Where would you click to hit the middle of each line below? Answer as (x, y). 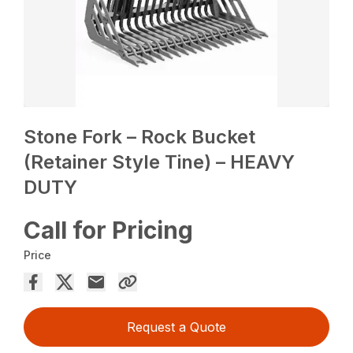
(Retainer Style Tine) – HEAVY (160, 162)
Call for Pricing (109, 230)
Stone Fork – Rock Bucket (140, 136)
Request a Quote (176, 327)
